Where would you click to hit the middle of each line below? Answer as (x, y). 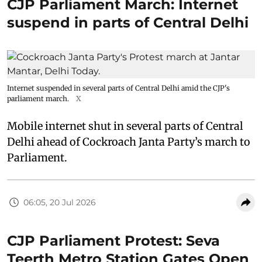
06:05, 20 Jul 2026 (60, 202)
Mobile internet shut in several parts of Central (125, 126)
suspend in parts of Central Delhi (128, 23)
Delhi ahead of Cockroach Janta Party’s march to (129, 142)
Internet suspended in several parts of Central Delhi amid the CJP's (118, 88)
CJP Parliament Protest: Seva (113, 241)
